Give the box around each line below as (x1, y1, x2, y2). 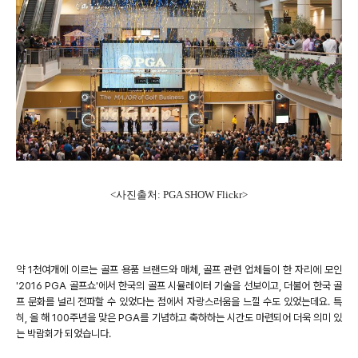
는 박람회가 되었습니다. (16, 328, 111, 340)
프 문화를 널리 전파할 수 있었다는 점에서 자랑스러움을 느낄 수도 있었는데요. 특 (16, 296, 342, 308)
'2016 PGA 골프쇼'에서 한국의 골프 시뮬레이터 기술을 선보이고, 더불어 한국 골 (16, 280, 342, 292)
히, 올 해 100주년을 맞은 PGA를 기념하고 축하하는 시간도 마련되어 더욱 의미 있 (16, 312, 342, 324)
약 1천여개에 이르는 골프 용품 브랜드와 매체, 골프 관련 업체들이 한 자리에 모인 (16, 264, 342, 276)
